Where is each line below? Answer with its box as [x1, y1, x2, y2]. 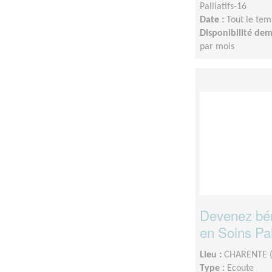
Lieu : [200, 250, 224, 260]
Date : [200, 15, 226, 25]
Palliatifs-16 [200, 1, 246, 12]
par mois [200, 41, 234, 52]
